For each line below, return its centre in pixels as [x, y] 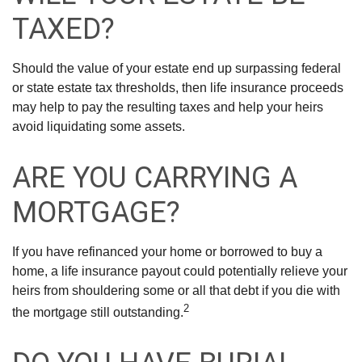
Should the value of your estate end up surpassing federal [177, 68]
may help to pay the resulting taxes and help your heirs [168, 107]
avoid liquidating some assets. [99, 126]
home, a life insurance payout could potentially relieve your [180, 271]
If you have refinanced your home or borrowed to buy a [167, 251]
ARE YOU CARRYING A [155, 177]
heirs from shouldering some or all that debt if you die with [176, 290]
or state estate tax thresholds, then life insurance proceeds [178, 87]
